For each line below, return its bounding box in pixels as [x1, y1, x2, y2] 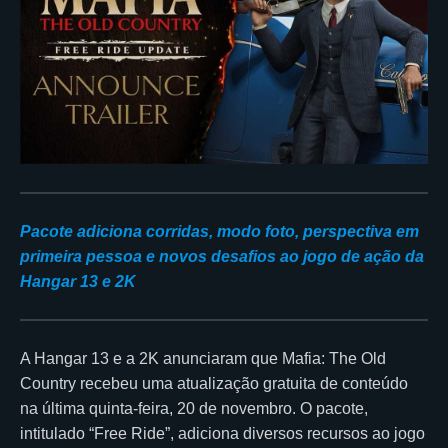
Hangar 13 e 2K [20, 272, 136, 290]
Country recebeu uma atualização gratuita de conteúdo [20, 374, 408, 392]
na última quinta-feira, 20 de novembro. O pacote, [20, 399, 368, 417]
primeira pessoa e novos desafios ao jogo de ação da [20, 247, 424, 265]
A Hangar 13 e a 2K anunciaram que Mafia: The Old [20, 349, 386, 367]
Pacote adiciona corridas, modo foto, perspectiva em [20, 222, 419, 240]
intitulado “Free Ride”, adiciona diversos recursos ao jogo [20, 424, 425, 442]
